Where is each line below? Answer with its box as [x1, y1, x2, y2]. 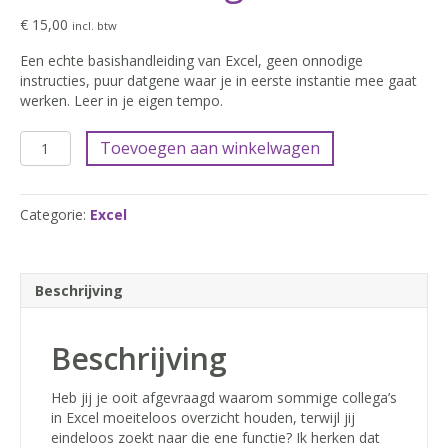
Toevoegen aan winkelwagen [99, 137, 320, 160]
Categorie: [20, 205, 90, 225]
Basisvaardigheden [19, 170, 141, 190]
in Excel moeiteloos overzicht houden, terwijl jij [51, 408, 355, 428]
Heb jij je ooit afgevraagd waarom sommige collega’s [51, 388, 397, 408]
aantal [19, 190, 59, 210]
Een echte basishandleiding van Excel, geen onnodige [20, 51, 363, 71]
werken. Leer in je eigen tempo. [20, 91, 223, 111]
